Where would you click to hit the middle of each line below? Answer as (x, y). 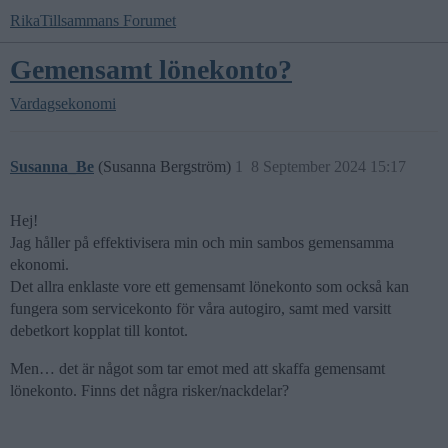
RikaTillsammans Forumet (93, 20)
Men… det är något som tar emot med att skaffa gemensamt (197, 368)
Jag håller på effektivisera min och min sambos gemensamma (202, 242)
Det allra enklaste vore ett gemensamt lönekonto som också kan (209, 286)
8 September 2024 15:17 (328, 166)
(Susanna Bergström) (166, 166)
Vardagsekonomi (63, 103)
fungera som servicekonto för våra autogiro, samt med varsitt (200, 308)
